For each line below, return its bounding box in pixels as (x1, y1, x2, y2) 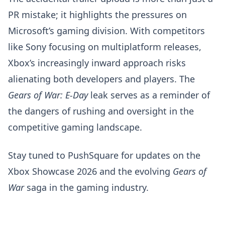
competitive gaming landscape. (8, 121, 142, 133)
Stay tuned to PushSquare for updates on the (8, 149, 200, 161)
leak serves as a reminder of (88, 89, 210, 101)
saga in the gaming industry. (24, 181, 149, 193)
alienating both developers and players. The (8, 73, 195, 85)
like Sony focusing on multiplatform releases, (8, 41, 201, 53)
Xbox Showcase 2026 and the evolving (8, 165, 173, 177)
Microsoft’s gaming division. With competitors (8, 25, 205, 37)
